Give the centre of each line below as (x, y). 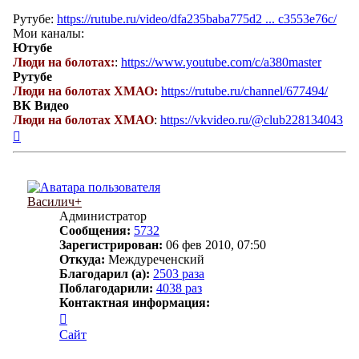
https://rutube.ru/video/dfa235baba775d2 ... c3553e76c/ (197, 19)
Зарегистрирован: (111, 245)
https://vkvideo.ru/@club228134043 (252, 120)
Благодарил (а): (105, 274)
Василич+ (54, 202)
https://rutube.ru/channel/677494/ (244, 91)
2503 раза (179, 274)
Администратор (103, 216)
